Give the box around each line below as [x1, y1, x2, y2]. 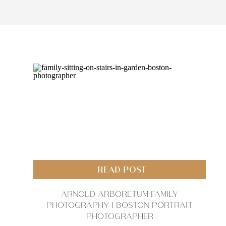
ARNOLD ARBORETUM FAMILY [61, 188, 178, 198]
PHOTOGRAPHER [86, 210, 153, 220]
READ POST [97, 163, 146, 175]
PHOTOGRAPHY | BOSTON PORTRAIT [46, 199, 193, 209]
